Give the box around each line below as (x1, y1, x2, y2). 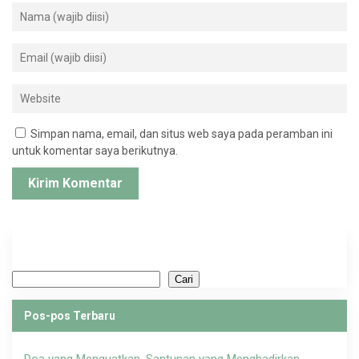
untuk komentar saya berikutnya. (12, 144, 178, 158)
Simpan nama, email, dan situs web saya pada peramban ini (30, 127, 333, 141)
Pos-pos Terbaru (24, 309, 115, 323)
